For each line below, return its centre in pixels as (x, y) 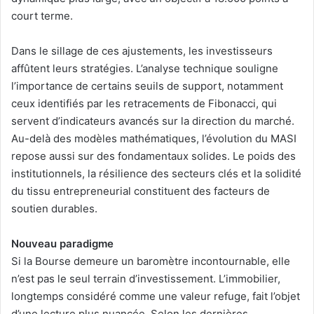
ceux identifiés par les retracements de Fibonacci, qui (144, 104)
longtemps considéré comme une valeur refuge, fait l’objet (156, 296)
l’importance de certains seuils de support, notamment (147, 86)
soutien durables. (54, 209)
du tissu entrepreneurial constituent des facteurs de (141, 191)
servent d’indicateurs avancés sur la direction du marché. (153, 121)
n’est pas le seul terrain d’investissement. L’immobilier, (146, 279)
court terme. (42, 16)
